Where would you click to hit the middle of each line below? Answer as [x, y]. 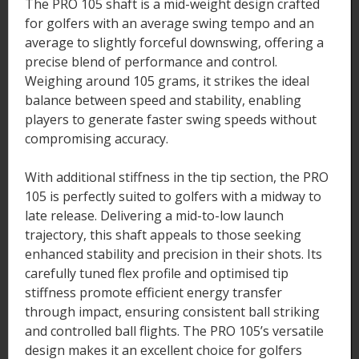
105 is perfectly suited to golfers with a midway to [173, 196]
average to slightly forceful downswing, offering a [174, 42]
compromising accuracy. [97, 138]
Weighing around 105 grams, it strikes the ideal [167, 81]
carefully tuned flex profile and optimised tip [157, 273]
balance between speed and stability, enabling [163, 100]
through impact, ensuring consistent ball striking [172, 311]
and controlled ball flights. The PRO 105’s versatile [174, 331]
